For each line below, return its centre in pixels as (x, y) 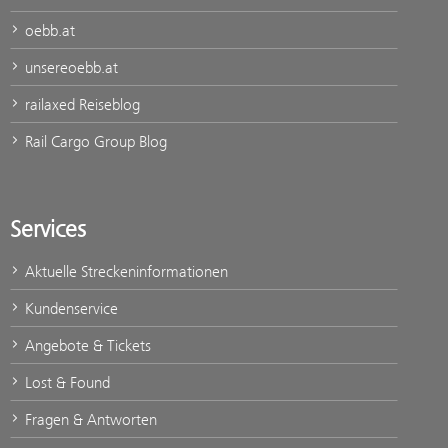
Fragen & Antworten (89, 419)
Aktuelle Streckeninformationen (124, 271)
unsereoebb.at (69, 67)
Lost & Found (65, 382)
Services (48, 229)
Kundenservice (69, 308)
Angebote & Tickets (86, 345)
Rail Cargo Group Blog (94, 141)
